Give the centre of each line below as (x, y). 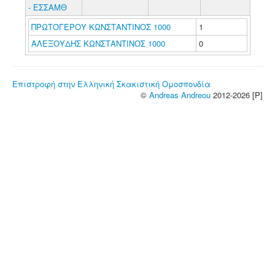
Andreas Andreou (180, 95)
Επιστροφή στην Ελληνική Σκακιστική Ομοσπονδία (111, 84)
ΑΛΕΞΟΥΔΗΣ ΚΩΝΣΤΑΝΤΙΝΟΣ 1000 (98, 43)
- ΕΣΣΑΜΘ (47, 7)
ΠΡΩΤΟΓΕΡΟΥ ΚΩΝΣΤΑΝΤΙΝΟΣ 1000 (101, 27)
